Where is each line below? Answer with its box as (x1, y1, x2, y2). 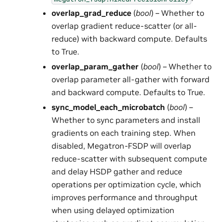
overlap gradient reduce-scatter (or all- (51, 21, 197, 31)
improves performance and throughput (51, 192, 198, 203)
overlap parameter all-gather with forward (51, 74, 210, 85)
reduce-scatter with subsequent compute (51, 154, 207, 164)
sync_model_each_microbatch (51, 102, 165, 112)
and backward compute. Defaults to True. (51, 87, 205, 98)
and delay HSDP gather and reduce (51, 166, 182, 177)
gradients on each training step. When (51, 128, 196, 138)
